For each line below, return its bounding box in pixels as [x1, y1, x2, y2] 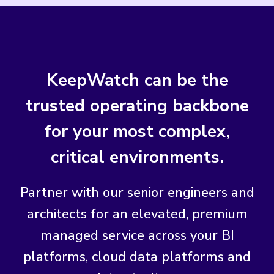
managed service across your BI [40, 226, 234, 245]
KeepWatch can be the [46, 68, 228, 92]
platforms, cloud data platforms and [23, 247, 251, 266]
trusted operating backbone [25, 94, 249, 117]
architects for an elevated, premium [26, 204, 248, 223]
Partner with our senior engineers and [20, 183, 254, 202]
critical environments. [50, 145, 224, 169]
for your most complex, [44, 119, 230, 143]
